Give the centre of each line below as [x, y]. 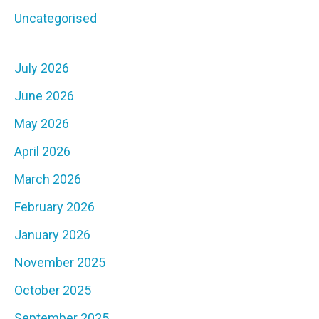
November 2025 [60, 263]
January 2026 [52, 235]
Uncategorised [56, 19]
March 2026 [48, 179]
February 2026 [54, 207]
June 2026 [44, 96]
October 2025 [53, 291]
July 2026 [42, 68]
